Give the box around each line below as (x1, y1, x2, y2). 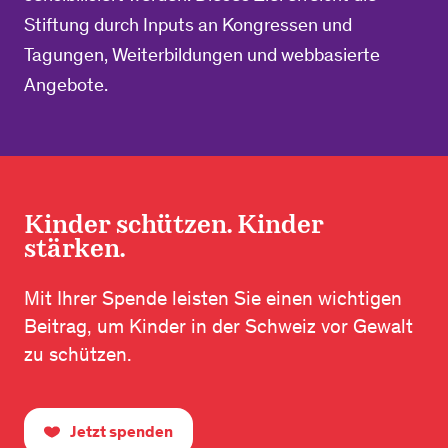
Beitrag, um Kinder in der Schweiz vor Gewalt (24, 314, 413, 339)
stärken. (24, 229, 125, 268)
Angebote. (24, 73, 108, 97)
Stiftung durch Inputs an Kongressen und (24, 13, 352, 37)
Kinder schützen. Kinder (24, 205, 324, 244)
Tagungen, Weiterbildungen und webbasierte (24, 43, 380, 67)
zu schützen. (24, 342, 132, 367)
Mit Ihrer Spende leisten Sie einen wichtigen (24, 286, 402, 311)
